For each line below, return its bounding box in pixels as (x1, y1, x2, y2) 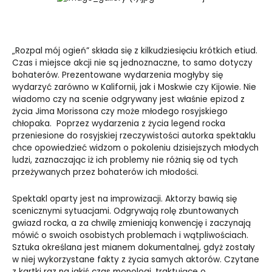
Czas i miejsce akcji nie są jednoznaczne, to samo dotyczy (12, 57, 253, 69)
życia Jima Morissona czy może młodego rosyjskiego (12, 106, 228, 118)
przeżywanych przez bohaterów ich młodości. (12, 166, 199, 178)
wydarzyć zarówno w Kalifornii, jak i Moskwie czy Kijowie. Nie (12, 81, 256, 93)
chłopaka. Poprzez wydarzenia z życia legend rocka (12, 118, 225, 130)
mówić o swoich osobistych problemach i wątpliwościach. (12, 229, 248, 242)
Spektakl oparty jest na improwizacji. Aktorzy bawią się (12, 193, 237, 205)
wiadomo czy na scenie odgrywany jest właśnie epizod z (12, 93, 245, 106)
